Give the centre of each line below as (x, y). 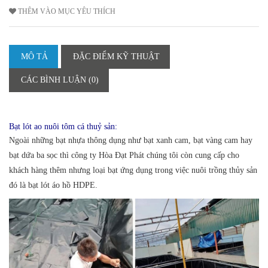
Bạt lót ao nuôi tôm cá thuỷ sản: (63, 126)
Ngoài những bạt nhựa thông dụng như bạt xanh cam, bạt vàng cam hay (131, 140)
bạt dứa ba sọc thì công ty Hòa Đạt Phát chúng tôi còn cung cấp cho (124, 155)
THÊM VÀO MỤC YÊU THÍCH (67, 11)
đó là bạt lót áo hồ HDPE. (53, 185)
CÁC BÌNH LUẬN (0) (60, 80)
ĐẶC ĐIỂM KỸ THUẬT (116, 56)
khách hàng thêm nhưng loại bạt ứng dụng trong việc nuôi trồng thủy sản (133, 170)
